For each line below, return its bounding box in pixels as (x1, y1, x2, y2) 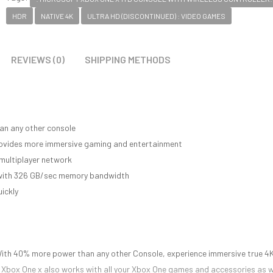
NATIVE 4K (41, 12, 74, 21)
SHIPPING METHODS (85, 54, 171, 66)
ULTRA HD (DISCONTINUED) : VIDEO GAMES (87, 12, 226, 21)
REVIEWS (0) (11, 54, 65, 66)
